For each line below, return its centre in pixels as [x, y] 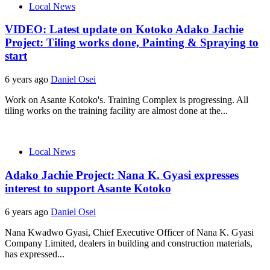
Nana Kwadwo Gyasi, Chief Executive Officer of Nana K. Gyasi [129, 232]
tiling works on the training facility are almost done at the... [116, 111]
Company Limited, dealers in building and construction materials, [129, 243]
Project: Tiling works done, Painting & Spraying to [132, 43]
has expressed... [35, 254]
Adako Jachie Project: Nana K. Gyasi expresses [122, 175]
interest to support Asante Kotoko [88, 188]
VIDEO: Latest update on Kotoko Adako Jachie [124, 30]
